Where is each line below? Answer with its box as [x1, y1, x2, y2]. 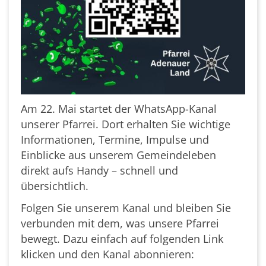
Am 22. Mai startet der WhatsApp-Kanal [21, 101, 217, 116]
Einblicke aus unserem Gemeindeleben [21, 147, 216, 162]
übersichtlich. [21, 178, 91, 193]
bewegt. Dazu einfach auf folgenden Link [21, 231, 223, 246]
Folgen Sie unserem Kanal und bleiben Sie [21, 200, 231, 215]
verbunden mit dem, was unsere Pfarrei [21, 216, 219, 230]
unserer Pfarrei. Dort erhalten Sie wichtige [21, 116, 230, 131]
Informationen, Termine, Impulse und [21, 132, 209, 147]
